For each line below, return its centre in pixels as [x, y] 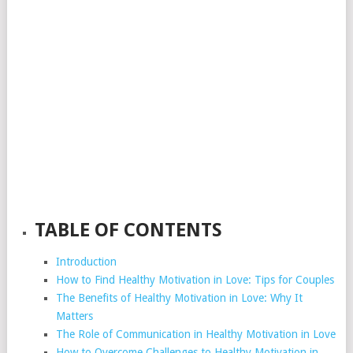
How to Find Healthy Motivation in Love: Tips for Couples [195, 280]
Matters [74, 316]
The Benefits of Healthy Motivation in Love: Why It [179, 298]
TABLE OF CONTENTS [129, 230]
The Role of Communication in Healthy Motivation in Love [195, 334]
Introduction [86, 262]
